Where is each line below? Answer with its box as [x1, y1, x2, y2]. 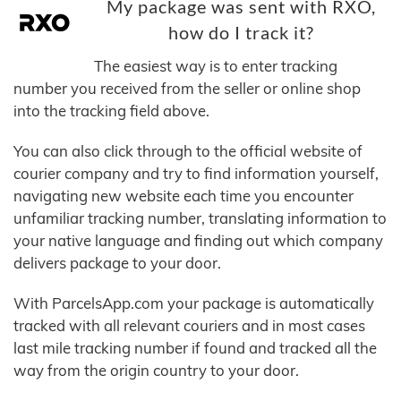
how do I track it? [167, 22, 314, 44]
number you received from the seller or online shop [13, 79, 361, 98]
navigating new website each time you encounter [13, 186, 354, 206]
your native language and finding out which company [13, 231, 383, 251]
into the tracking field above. [13, 101, 209, 121]
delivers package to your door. [13, 253, 221, 273]
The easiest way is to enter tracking [94, 56, 337, 76]
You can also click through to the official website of [13, 141, 363, 161]
